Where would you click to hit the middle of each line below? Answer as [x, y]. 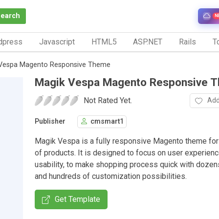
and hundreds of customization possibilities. [111, 176]
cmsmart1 [107, 122]
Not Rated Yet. [108, 100]
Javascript [57, 42]
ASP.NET [148, 42]
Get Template [77, 199]
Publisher [50, 122]
